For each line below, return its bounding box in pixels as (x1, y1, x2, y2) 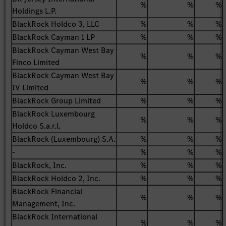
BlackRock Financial (12, 186, 83, 197)
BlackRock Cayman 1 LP (12, 31, 95, 42)
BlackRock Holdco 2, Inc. (12, 173, 101, 184)
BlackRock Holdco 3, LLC (12, 18, 100, 29)
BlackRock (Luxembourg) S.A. (12, 133, 116, 144)
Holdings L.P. (12, 5, 57, 16)
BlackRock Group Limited (12, 95, 101, 106)
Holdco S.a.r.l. (12, 120, 61, 131)
